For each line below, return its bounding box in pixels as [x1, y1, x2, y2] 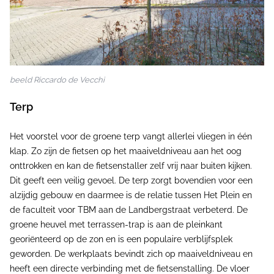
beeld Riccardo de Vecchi [10, 75, 105, 84]
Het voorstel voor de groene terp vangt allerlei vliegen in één [10, 131, 252, 141]
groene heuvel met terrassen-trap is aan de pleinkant [10, 219, 223, 229]
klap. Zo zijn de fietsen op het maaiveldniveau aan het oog [10, 146, 242, 156]
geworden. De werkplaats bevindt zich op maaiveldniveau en [10, 248, 253, 259]
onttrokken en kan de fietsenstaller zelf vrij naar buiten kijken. [10, 160, 252, 171]
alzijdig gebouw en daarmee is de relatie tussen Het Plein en [10, 190, 252, 200]
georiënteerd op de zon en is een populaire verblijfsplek [10, 234, 232, 244]
